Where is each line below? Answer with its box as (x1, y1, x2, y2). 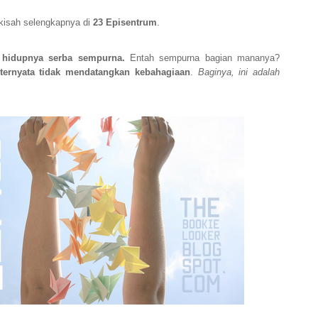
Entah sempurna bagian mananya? (124, 53, 280, 63)
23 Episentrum (92, 18, 157, 28)
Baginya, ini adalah (197, 67, 280, 77)
